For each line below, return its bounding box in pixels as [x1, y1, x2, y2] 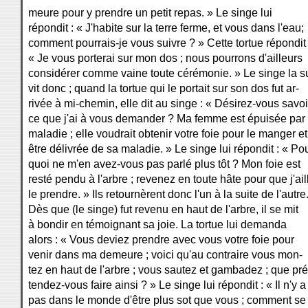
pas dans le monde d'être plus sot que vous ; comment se [28, 294, 306, 306]
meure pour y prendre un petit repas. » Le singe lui [28, 7, 272, 19]
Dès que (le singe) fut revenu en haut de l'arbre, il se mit [28, 203, 298, 215]
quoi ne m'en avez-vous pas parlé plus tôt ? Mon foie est [28, 158, 300, 170]
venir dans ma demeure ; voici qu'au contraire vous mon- [28, 249, 302, 261]
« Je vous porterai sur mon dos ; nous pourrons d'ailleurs [28, 52, 302, 64]
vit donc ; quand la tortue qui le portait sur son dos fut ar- [28, 82, 299, 94]
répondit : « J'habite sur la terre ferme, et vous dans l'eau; [28, 22, 304, 34]
